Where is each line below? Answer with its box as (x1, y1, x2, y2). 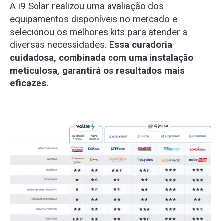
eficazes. (9, 77, 49, 89)
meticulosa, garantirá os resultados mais (9, 65, 184, 76)
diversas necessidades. (9, 39, 109, 51)
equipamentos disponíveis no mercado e (9, 13, 177, 25)
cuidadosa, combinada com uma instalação (9, 52, 193, 64)
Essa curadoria (109, 39, 172, 51)
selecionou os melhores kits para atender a (9, 26, 187, 38)
